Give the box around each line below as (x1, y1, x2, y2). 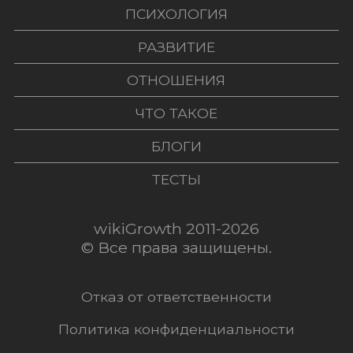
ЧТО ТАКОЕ (135, 105, 217, 122)
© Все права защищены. (80, 238, 272, 258)
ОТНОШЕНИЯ (127, 72, 226, 89)
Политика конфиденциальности (58, 321, 295, 338)
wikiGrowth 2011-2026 (93, 219, 259, 239)
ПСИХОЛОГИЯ (124, 6, 228, 23)
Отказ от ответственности (80, 288, 272, 306)
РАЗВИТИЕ (137, 39, 215, 56)
